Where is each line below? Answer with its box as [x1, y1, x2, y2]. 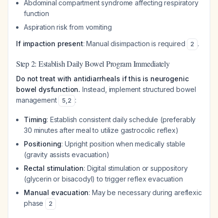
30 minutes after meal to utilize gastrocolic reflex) [24, 126, 179, 134]
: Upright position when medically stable [61, 140, 185, 148]
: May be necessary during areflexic [89, 188, 202, 197]
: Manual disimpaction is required [83, 39, 187, 48]
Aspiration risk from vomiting [24, 23, 112, 31]
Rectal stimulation [24, 164, 84, 172]
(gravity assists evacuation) [24, 150, 109, 159]
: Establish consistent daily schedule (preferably [47, 115, 196, 124]
